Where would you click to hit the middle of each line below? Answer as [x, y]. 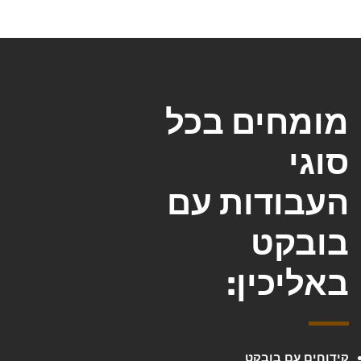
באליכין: [287, 284]
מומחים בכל [257, 123]
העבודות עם [257, 203]
